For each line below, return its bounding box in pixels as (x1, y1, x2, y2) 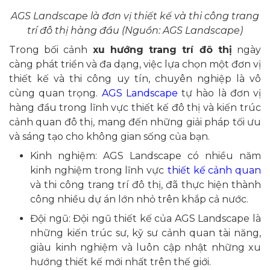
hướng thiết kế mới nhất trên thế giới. (30, 256, 211, 268)
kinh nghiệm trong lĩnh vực (30, 164, 164, 176)
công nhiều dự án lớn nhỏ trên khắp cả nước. (30, 193, 248, 205)
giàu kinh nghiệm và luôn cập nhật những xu (30, 241, 261, 253)
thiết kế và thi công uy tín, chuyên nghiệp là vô (9, 72, 261, 84)
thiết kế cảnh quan (167, 164, 261, 176)
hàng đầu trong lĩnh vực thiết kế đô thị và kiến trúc (9, 101, 261, 113)
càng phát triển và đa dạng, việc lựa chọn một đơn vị (9, 58, 261, 70)
